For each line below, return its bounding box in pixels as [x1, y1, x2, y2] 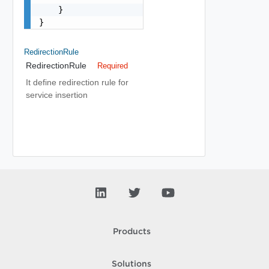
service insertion [26, 90, 88, 100]
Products [112, 228, 151, 235]
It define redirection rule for [26, 77, 128, 87]
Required [97, 61, 128, 70]
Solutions [112, 261, 151, 268]
